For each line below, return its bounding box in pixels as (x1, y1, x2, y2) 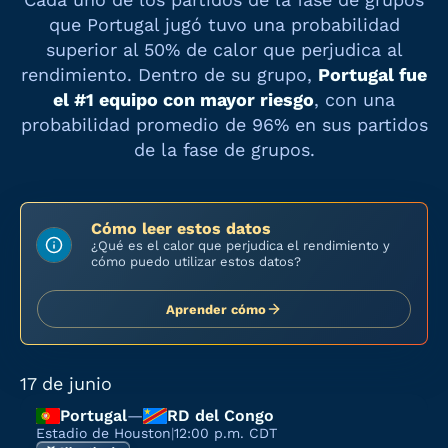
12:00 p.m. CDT (174, 425, 277, 441)
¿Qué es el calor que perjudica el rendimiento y (91, 238, 390, 253)
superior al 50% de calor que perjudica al (45, 39, 403, 60)
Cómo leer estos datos (91, 219, 271, 238)
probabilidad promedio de (20, 114, 252, 135)
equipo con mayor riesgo (94, 89, 314, 110)
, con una (314, 89, 395, 110)
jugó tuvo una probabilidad (158, 14, 400, 35)
